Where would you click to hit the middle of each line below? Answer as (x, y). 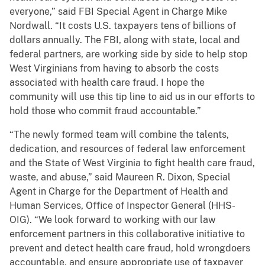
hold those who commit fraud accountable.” (105, 111)
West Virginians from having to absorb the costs (114, 69)
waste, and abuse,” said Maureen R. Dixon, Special (120, 177)
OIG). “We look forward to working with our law (113, 220)
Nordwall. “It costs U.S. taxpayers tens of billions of (123, 26)
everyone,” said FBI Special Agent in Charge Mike (118, 12)
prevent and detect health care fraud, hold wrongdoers (130, 248)
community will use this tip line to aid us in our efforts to (132, 97)
